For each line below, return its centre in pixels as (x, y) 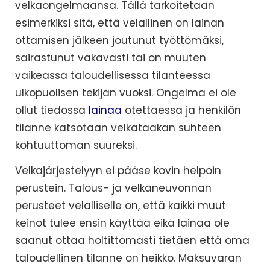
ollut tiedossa (52, 111)
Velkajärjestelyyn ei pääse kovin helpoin (118, 171)
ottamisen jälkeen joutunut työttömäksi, (119, 41)
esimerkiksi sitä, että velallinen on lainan (120, 23)
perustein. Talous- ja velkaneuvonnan (113, 188)
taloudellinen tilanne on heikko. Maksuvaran (128, 258)
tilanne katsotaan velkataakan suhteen (118, 128)
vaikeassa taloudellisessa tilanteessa (113, 76)
